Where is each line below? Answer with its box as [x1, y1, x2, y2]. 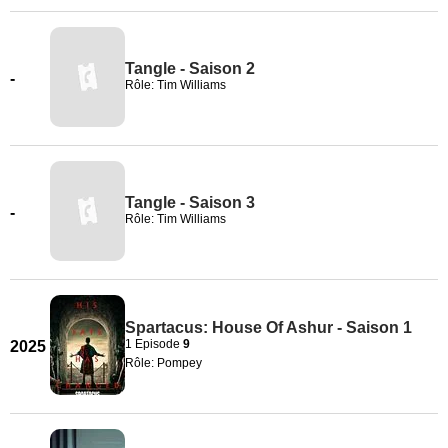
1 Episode [125, 336, 183, 351]
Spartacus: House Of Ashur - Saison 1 [125, 318, 412, 336]
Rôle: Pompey [125, 355, 202, 370]
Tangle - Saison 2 [125, 60, 255, 77]
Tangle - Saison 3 [125, 194, 255, 211]
